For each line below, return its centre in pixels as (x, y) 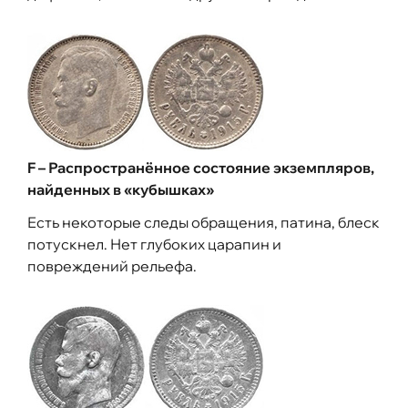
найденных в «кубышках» (121, 189)
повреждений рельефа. (112, 265)
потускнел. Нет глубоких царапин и (154, 244)
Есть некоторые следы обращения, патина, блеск (204, 222)
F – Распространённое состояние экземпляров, (201, 167)
